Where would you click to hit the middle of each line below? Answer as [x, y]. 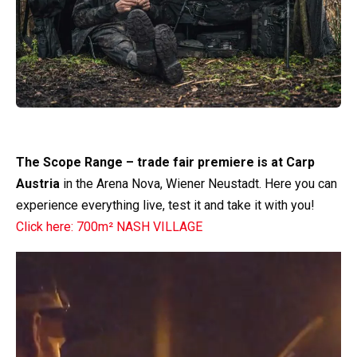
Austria [38, 183]
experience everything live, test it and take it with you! [165, 205]
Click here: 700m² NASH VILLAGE [109, 226]
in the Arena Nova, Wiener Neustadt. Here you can [198, 183]
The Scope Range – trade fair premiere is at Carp [165, 162]
